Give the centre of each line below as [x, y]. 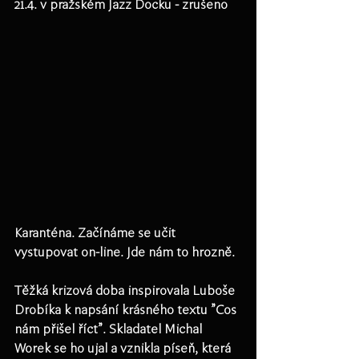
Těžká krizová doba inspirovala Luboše [126, 290]
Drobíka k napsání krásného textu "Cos [127, 310]
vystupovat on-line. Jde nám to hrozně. [126, 252]
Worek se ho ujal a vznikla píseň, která [124, 348]
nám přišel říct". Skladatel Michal [110, 329]
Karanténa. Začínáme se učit [97, 233]
